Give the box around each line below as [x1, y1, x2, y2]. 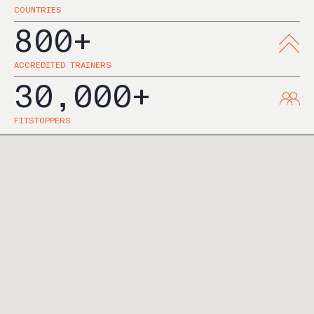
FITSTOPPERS [13, 116, 71, 125]
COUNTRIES [13, 5, 62, 15]
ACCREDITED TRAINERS [13, 60, 111, 70]
